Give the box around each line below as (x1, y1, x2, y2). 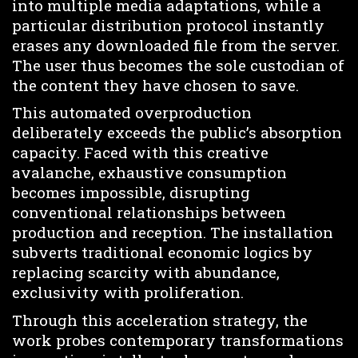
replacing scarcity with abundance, (12, 262, 280, 283)
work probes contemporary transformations (12, 329, 344, 350)
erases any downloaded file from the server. (12, 34, 340, 55)
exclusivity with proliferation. (12, 282, 244, 303)
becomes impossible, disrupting (12, 182, 250, 203)
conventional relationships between (12, 202, 286, 223)
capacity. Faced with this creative (12, 142, 268, 163)
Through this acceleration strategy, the (12, 309, 308, 330)
